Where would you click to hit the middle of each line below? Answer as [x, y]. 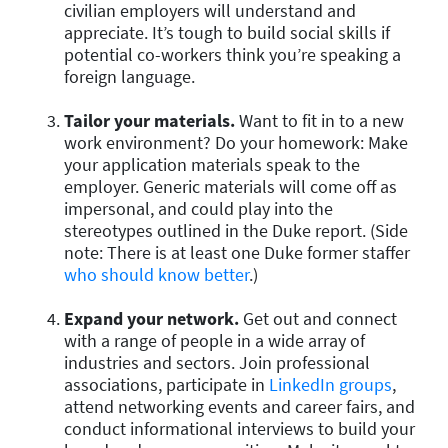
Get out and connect [318, 318]
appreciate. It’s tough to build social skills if [227, 32]
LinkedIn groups [330, 384]
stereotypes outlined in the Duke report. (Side [236, 230]
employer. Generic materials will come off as [230, 186]
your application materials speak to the [212, 164]
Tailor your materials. [149, 120]
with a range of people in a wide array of [214, 340]
